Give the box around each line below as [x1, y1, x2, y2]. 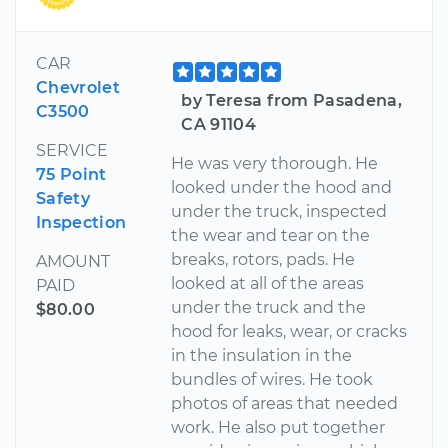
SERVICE [36, 140, 108, 160]
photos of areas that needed [171, 393, 399, 413]
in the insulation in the [171, 345, 353, 365]
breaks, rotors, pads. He [171, 249, 356, 269]
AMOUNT [36, 251, 110, 271]
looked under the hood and [171, 177, 393, 197]
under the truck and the [171, 297, 367, 317]
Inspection [36, 212, 127, 232]
